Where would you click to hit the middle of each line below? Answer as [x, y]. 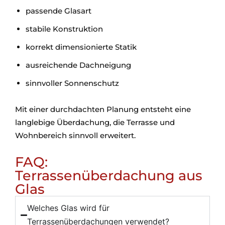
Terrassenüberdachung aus [109, 176]
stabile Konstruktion [64, 29]
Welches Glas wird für [69, 208]
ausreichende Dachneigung [78, 65]
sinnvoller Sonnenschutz [72, 83]
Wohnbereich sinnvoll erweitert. [75, 135]
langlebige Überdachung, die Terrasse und [95, 122]
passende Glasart [59, 11]
